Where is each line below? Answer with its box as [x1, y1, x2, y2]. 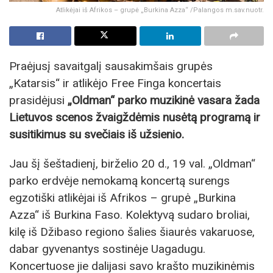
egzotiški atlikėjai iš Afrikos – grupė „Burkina [9, 190, 236, 205]
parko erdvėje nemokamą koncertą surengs [9, 173, 230, 188]
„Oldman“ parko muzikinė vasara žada [68, 93, 260, 108]
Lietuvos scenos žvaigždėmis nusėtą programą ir [9, 110, 260, 125]
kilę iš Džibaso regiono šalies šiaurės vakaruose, [9, 224, 255, 239]
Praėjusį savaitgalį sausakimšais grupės [9, 59, 213, 74]
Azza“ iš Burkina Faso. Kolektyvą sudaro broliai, [9, 207, 250, 222]
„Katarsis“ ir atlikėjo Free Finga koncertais [9, 76, 221, 91]
